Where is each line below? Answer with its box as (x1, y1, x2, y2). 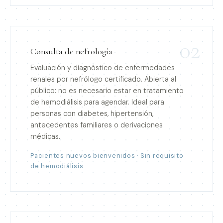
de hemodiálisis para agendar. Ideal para (30, 97, 164, 107)
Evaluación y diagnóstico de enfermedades (30, 63, 175, 72)
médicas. (30, 131, 60, 141)
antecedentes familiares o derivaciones (30, 120, 163, 129)
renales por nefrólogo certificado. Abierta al (30, 74, 176, 84)
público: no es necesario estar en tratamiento (30, 86, 184, 95)
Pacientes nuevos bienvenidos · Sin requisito (30, 151, 184, 160)
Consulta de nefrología (30, 46, 112, 57)
